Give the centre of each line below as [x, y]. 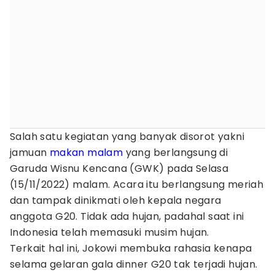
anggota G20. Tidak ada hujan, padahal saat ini [127, 216]
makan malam [86, 153]
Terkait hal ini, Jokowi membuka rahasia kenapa [131, 248]
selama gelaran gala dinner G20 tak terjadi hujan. [134, 264]
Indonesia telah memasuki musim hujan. [110, 232]
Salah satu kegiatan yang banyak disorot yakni [127, 137]
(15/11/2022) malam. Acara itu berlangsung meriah [137, 184]
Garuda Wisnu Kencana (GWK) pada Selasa [119, 168]
